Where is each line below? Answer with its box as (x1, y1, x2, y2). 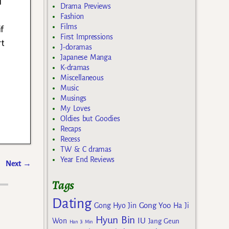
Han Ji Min (69, 218, 94, 224)
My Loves (60, 104, 90, 113)
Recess (60, 135, 80, 144)
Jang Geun (148, 217, 180, 225)
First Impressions (60, 33, 113, 41)
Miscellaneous (60, 74, 104, 82)
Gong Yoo (139, 200, 171, 210)
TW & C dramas (60, 145, 111, 154)
